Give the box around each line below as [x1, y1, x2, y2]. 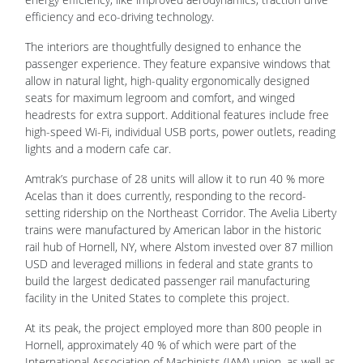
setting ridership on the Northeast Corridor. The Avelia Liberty [25, 164, 336, 180]
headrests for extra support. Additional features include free [25, 66, 329, 82]
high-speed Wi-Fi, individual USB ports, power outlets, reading [25, 83, 335, 99]
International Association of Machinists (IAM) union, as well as [25, 313, 335, 329]
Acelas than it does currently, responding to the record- [25, 147, 306, 163]
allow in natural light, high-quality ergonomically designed [25, 32, 310, 48]
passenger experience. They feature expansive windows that [25, 15, 331, 31]
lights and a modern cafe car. [25, 100, 174, 116]
